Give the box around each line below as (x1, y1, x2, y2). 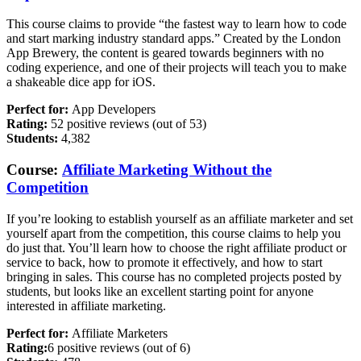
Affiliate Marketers (72, 326, 168, 340)
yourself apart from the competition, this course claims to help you (6, 226, 341, 240)
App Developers (72, 102, 156, 117)
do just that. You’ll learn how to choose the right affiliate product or (6, 240, 346, 255)
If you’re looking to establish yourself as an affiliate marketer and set (6, 211, 353, 226)
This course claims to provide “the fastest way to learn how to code (6, 17, 346, 31)
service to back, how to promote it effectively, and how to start (6, 255, 322, 269)
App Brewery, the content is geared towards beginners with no (6, 46, 324, 60)
